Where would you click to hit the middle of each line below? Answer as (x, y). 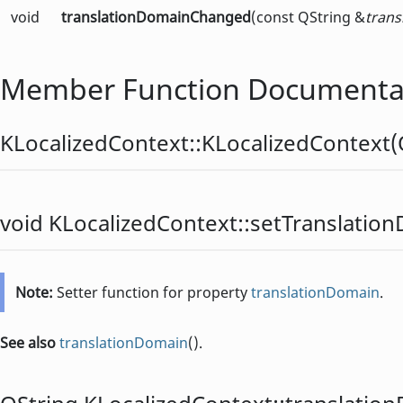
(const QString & (308, 18)
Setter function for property (154, 293)
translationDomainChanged (156, 18)
